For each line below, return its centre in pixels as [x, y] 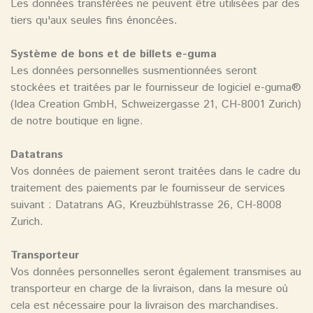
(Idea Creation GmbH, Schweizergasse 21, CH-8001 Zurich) [156, 105]
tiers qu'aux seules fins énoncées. [94, 21]
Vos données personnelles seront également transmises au [156, 272]
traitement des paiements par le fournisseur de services [148, 189]
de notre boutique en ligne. [77, 122]
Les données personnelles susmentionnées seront [134, 71]
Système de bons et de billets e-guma [114, 54]
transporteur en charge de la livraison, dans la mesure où [149, 289]
